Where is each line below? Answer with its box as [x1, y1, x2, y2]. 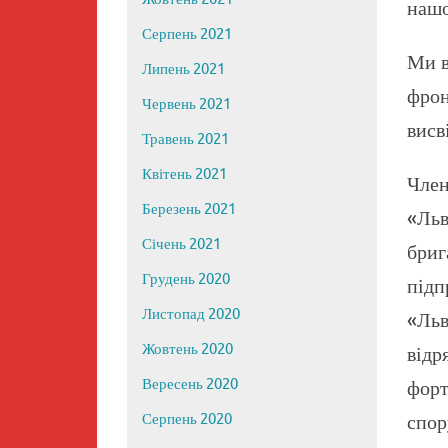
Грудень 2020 [142, 270, 230, 290]
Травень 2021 [142, 130, 229, 150]
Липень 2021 [142, 60, 225, 80]
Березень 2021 [142, 200, 236, 220]
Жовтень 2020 [142, 340, 233, 360]
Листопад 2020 [142, 305, 240, 325]
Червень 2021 [142, 95, 231, 115]
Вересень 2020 [142, 375, 238, 395]
